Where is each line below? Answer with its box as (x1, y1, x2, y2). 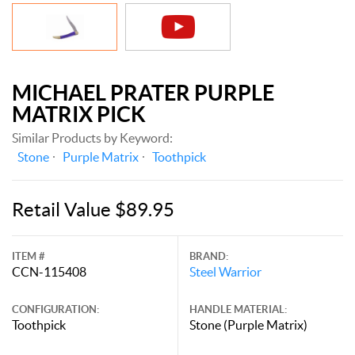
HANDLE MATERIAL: (189, 303, 287, 315)
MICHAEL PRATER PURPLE (12, 80, 274, 105)
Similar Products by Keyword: (12, 130, 173, 145)
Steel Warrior (189, 264, 261, 279)
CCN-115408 (12, 264, 86, 279)
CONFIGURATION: (12, 303, 99, 315)
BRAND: (189, 250, 228, 262)
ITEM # (12, 250, 45, 262)
